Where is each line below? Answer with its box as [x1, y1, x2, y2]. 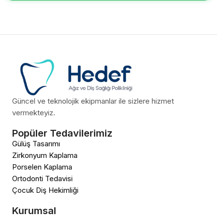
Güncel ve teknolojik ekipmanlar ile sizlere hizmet [12, 96, 174, 106]
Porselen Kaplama [12, 162, 72, 172]
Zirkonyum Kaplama [12, 151, 77, 160]
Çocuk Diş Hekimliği [12, 186, 78, 195]
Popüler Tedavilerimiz [12, 127, 112, 139]
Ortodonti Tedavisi [12, 174, 73, 184]
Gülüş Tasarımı [12, 139, 60, 149]
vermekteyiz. [12, 108, 55, 118]
